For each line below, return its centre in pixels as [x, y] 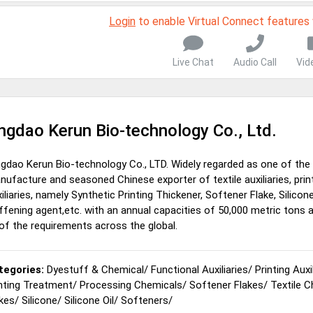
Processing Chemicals [131, 285]
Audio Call [255, 62]
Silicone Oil [89, 300]
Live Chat [193, 62]
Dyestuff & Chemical [95, 269]
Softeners [145, 300]
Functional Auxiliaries [199, 269]
